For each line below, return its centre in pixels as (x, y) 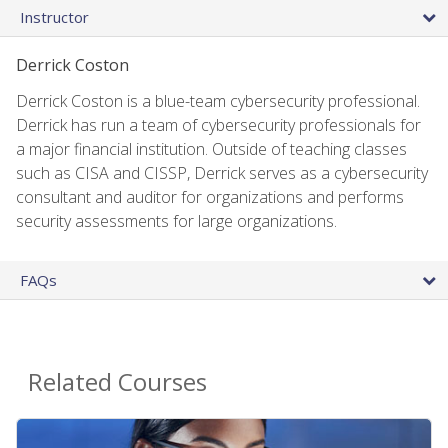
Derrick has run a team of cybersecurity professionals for (218, 124)
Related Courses (117, 381)
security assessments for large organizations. (176, 220)
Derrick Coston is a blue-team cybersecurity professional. (218, 100)
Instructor (54, 16)
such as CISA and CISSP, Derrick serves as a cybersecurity (222, 172)
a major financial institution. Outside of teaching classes (211, 148)
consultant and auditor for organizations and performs (210, 196)
